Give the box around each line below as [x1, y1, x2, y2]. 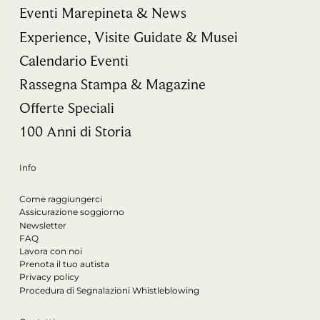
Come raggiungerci [19, 194, 102, 205]
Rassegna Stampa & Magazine [19, 74, 206, 94]
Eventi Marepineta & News [19, 3, 186, 23]
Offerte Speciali [19, 97, 114, 117]
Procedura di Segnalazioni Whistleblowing [19, 284, 199, 296]
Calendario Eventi [19, 50, 129, 70]
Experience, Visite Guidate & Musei [19, 26, 238, 46]
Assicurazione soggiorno [19, 206, 124, 218]
